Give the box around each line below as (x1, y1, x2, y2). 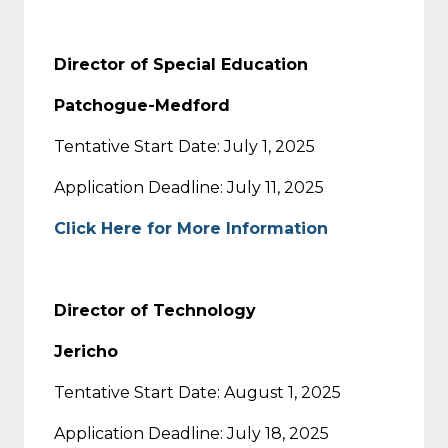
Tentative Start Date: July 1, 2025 (54, 136, 315, 156)
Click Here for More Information (54, 218, 328, 238)
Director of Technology (54, 300, 256, 320)
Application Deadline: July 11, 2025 (54, 177, 324, 197)
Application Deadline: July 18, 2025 (54, 423, 329, 443)
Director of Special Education (54, 54, 308, 74)
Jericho (54, 341, 118, 361)
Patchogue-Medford (54, 95, 230, 115)
